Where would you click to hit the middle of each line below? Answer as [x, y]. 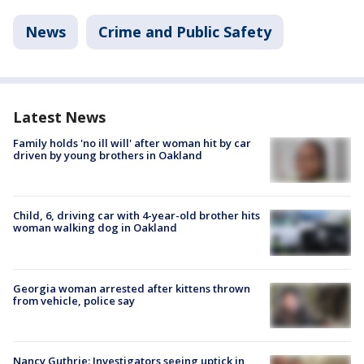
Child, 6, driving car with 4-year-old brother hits [136, 216]
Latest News [59, 117]
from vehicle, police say [74, 300]
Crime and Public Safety [185, 32]
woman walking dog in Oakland [95, 228]
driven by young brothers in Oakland [108, 155]
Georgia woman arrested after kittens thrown [132, 288]
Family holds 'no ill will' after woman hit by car [132, 143]
